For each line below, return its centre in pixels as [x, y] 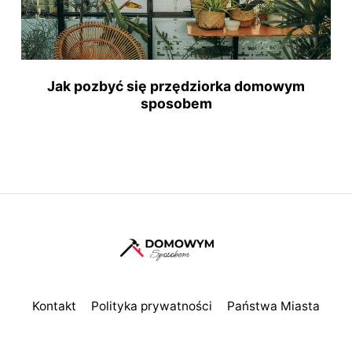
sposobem [176, 103]
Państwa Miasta [273, 306]
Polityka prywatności [152, 306]
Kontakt [55, 306]
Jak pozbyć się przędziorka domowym [176, 86]
